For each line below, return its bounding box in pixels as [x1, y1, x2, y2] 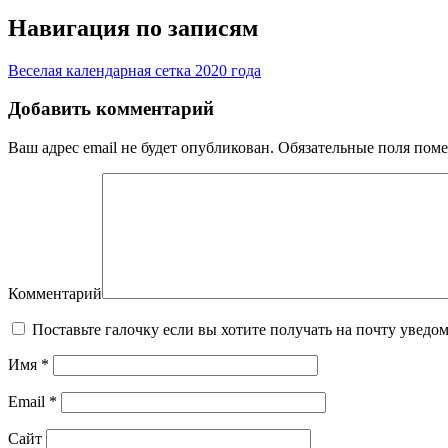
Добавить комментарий [8, 98, 214, 120]
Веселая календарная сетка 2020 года [8, 61, 261, 79]
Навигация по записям [8, 14, 258, 41]
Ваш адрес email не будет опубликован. [8, 139, 274, 157]
